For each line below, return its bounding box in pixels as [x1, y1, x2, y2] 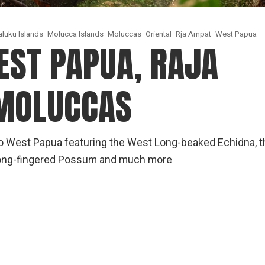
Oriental [146, 28, 172, 40]
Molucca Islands [47, 28, 104, 40]
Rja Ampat [176, 28, 211, 40]
